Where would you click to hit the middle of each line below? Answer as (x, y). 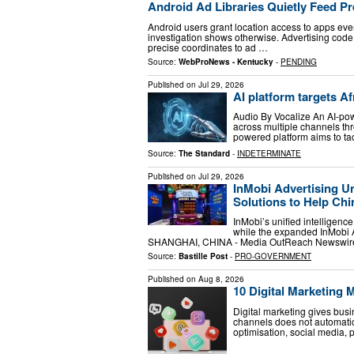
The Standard (204, 153)
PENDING (299, 61)
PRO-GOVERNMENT (273, 256)
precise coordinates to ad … (208, 47)
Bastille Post (203, 256)
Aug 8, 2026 (221, 279)
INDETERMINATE (269, 153)
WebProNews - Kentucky (226, 61)
